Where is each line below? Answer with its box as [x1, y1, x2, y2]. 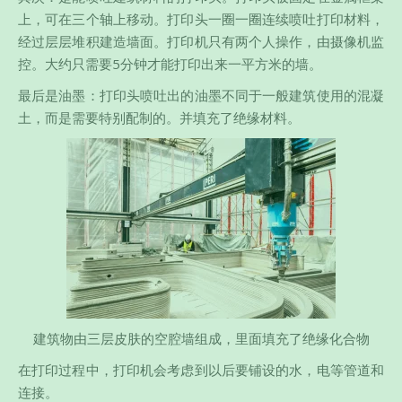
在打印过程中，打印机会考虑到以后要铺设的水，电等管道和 [18, 361, 384, 380]
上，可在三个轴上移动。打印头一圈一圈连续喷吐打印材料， [18, 10, 384, 29]
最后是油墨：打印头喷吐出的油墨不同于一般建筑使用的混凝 [18, 86, 384, 105]
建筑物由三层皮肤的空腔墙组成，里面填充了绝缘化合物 [32, 329, 370, 348]
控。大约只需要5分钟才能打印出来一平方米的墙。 [18, 55, 322, 74]
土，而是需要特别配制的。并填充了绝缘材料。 [18, 109, 301, 127]
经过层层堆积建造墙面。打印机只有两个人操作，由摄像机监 [18, 32, 384, 51]
